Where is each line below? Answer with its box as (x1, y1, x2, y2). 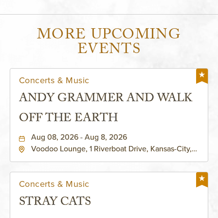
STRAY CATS (19, 193, 91, 213)
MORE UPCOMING (36, 24, 182, 49)
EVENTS (77, 38, 141, 63)
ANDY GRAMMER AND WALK (19, 90, 192, 109)
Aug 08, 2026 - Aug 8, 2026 (31, 131, 127, 143)
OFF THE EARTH (19, 109, 118, 129)
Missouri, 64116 (31, 153, 81, 164)
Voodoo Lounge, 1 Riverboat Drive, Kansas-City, (31, 143, 192, 154)
